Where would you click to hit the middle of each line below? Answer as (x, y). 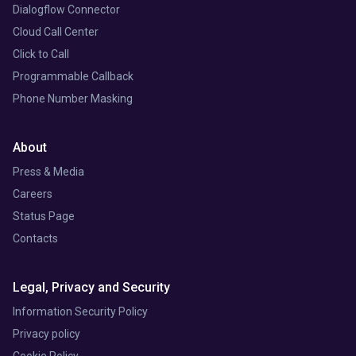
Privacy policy (46, 333)
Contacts (35, 238)
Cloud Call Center (56, 31)
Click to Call (41, 54)
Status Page (44, 216)
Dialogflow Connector (66, 9)
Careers (33, 193)
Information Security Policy (80, 311)
